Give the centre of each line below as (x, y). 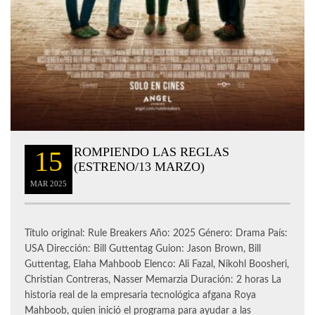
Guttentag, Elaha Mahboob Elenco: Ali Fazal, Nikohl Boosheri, (157, 264)
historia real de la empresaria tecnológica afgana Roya (140, 295)
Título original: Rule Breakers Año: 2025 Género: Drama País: (156, 233)
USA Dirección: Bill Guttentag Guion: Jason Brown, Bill (143, 249)
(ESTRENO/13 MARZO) (139, 166)
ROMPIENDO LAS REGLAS (152, 152)
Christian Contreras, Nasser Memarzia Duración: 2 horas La (153, 279)
